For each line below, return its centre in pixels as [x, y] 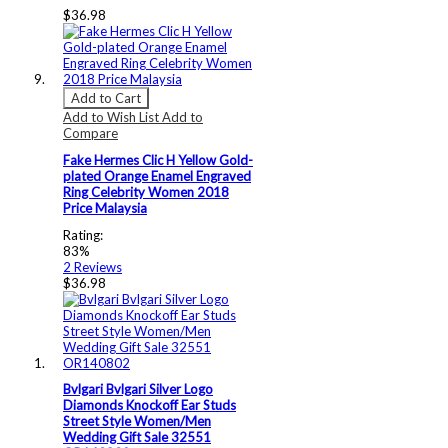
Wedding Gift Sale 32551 [137, 437]
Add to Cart [106, 97]
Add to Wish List [112, 116]
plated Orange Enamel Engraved [157, 175]
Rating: [83, 234]
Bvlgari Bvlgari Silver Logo [138, 389]
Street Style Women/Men [137, 421]
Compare [90, 132]
